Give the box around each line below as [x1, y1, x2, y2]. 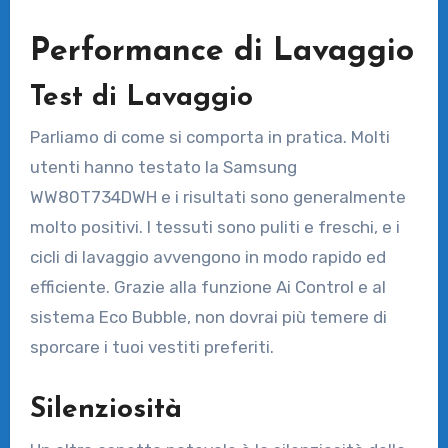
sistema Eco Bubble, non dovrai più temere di [29, 307, 387, 328]
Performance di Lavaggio [29, 36, 414, 69]
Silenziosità [29, 396, 182, 425]
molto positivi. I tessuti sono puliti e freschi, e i [29, 217, 400, 238]
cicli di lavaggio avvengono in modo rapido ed [29, 247, 386, 268]
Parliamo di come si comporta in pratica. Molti [29, 127, 390, 148]
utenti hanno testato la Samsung [29, 157, 297, 178]
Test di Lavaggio [29, 83, 253, 112]
